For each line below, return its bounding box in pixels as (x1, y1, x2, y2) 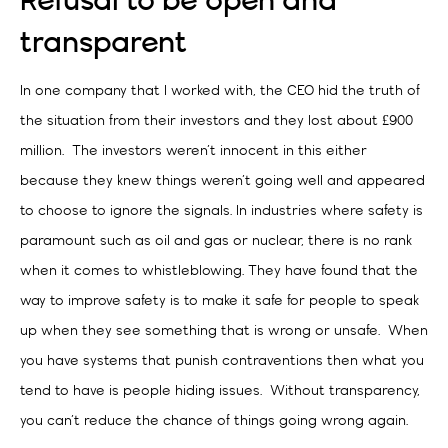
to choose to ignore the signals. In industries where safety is (20, 204, 423, 220)
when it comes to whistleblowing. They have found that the (20, 264, 418, 280)
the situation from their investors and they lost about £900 (20, 114, 413, 130)
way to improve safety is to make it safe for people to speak (20, 294, 419, 310)
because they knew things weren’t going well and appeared (20, 174, 425, 190)
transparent (20, 27, 187, 61)
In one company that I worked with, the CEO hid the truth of (20, 84, 420, 100)
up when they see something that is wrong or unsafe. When (20, 324, 428, 340)
